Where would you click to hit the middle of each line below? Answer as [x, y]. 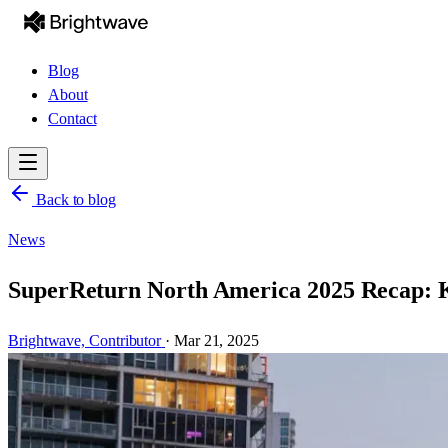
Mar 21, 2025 [216, 340]
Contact [72, 118]
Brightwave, [49, 340]
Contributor [125, 340]
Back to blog [74, 199]
